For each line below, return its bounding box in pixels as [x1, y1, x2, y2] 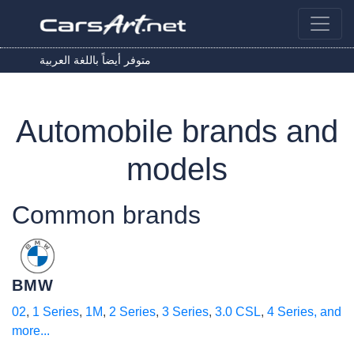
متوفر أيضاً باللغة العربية [40, 54, 151, 66]
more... [12, 324, 50, 337]
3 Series [162, 305, 209, 318]
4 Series [267, 305, 314, 318]
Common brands [12, 201, 201, 229]
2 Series [109, 305, 156, 318]
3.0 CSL [215, 305, 261, 318]
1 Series [32, 305, 79, 318]
